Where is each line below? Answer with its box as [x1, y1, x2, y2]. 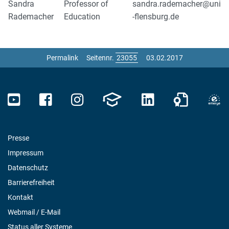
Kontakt [8, 193, 33, 201]
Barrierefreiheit [8, 178, 55, 187]
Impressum [8, 149, 43, 157]
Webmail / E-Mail [8, 208, 60, 216]
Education [64, 12, 100, 21]
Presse [8, 134, 29, 142]
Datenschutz [8, 164, 48, 172]
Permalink [46, 54, 78, 62]
